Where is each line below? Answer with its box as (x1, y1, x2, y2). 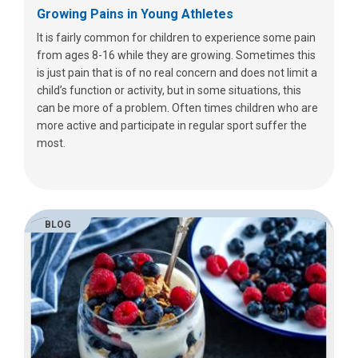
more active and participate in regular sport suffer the (37, 119, 307, 133)
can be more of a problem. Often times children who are (37, 101, 318, 115)
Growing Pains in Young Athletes (37, 6, 233, 22)
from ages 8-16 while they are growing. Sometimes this (37, 49, 316, 62)
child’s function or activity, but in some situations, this (37, 84, 301, 97)
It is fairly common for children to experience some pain (37, 31, 316, 45)
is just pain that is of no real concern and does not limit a (37, 66, 317, 80)
